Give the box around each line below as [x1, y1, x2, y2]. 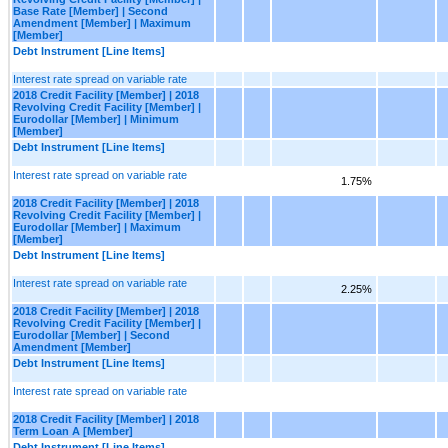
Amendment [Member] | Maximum [13, 16, 191, 29]
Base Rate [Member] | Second [13, 4, 168, 17]
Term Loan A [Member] [13, 424, 133, 437]
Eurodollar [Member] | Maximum [13, 220, 181, 233]
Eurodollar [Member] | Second [13, 328, 170, 341]
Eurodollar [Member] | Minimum [13, 112, 179, 125]
